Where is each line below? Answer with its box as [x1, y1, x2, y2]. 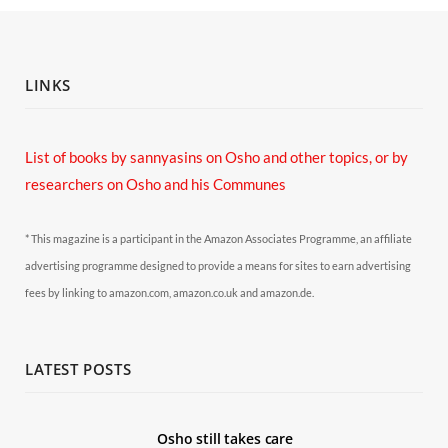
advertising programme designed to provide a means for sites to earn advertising [25, 258, 411, 272]
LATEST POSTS [25, 358, 132, 379]
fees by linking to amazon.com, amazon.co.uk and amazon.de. [25, 285, 314, 299]
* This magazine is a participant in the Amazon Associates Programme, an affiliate [25, 231, 412, 245]
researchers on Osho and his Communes [25, 174, 286, 193]
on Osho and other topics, [203, 147, 372, 166]
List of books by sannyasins [25, 147, 203, 166]
